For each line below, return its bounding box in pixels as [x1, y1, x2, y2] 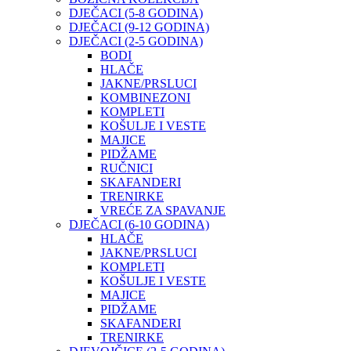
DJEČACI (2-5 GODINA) [69, 34, 203, 49]
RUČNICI [100, 161, 153, 175]
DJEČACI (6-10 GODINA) [69, 218, 209, 232]
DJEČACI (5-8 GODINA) [69, 6, 203, 20]
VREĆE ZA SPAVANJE [100, 204, 226, 218]
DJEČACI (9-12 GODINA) [69, 20, 209, 34]
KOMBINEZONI [100, 91, 190, 105]
